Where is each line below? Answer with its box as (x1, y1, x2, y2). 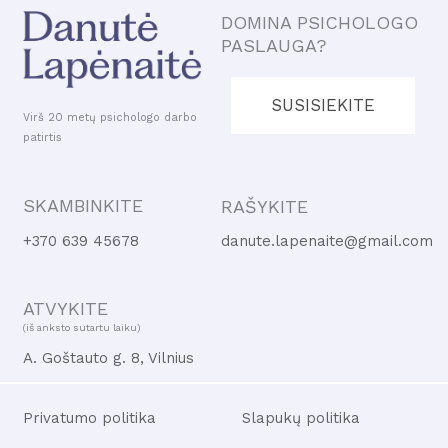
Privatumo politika (23, 408, 157, 427)
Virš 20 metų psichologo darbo (23, 111, 198, 125)
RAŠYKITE (221, 195, 309, 217)
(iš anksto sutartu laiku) (23, 322, 142, 334)
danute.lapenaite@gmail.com (221, 232, 434, 251)
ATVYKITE (23, 297, 109, 319)
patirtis (23, 131, 63, 145)
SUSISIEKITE (270, 94, 375, 115)
